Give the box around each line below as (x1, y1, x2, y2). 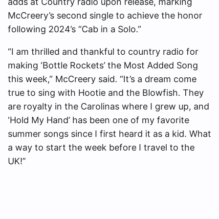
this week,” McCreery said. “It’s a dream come (8, 74, 197, 85)
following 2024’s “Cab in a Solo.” (8, 24, 141, 35)
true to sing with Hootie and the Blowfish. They (8, 88, 204, 98)
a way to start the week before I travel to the (8, 142, 195, 153)
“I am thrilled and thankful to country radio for (8, 46, 198, 57)
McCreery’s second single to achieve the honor (8, 10, 202, 21)
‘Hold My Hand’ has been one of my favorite (8, 115, 189, 126)
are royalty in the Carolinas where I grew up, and (8, 101, 209, 112)
